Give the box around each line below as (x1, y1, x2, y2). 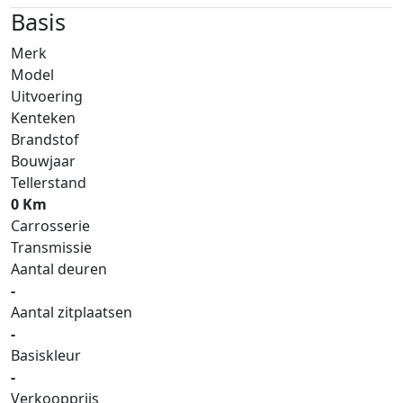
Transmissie (11, 237, 92, 257)
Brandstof (11, 129, 79, 149)
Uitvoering (11, 85, 83, 106)
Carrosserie (11, 215, 90, 236)
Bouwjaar (11, 150, 76, 171)
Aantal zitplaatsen (11, 301, 132, 322)
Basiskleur (11, 345, 81, 365)
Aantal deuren (11, 258, 107, 279)
